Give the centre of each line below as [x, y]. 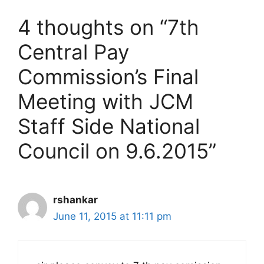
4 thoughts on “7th [108, 27]
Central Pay [73, 52]
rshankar [75, 200]
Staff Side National [109, 126]
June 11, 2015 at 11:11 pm [112, 217]
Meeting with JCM [105, 102]
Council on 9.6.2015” [117, 151]
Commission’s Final [108, 77]
